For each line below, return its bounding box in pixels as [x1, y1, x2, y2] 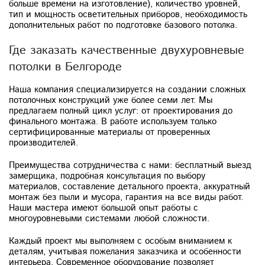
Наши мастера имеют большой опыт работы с [9, 201, 198, 214]
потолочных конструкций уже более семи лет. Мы [9, 93, 212, 106]
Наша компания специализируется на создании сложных [9, 83, 245, 96]
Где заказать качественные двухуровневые [9, 41, 244, 59]
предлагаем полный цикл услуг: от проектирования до [9, 104, 232, 117]
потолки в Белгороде [9, 58, 122, 76]
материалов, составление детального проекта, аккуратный [9, 180, 250, 193]
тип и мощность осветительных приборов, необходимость [9, 8, 247, 21]
